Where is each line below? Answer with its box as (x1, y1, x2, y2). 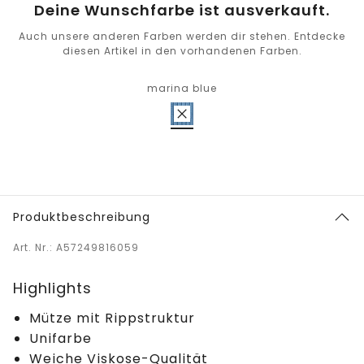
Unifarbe (29, 329, 92, 349)
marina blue (147, 81, 217, 96)
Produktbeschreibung (13, 209, 150, 226)
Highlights (13, 278, 92, 299)
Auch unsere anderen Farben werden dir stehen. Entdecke (19, 29, 345, 44)
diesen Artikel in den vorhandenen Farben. (62, 44, 302, 58)
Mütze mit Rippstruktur (29, 309, 195, 328)
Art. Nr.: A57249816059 (13, 240, 139, 255)
